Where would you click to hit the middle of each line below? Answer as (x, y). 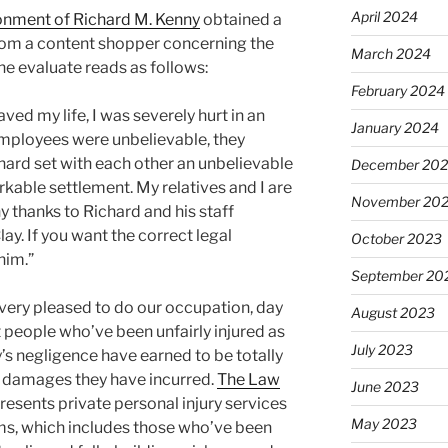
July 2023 (381, 349)
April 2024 (384, 16)
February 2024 (397, 90)
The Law (248, 380)
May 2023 (383, 423)
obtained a (241, 20)
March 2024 (390, 53)
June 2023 (384, 386)
